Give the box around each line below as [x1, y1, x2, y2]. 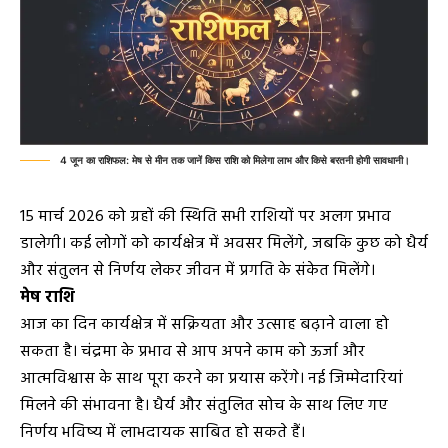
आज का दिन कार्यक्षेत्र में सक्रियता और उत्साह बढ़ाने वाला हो [20, 312, 389, 339]
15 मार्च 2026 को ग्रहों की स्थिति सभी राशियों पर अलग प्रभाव [20, 204, 391, 231]
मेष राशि [20, 285, 75, 312]
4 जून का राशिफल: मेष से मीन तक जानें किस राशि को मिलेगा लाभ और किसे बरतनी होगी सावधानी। [60, 154, 410, 167]
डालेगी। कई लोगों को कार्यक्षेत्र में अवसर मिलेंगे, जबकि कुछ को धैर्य [20, 231, 428, 258]
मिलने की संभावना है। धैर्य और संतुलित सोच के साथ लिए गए [20, 393, 388, 420]
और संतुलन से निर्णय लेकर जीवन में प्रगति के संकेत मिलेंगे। [20, 258, 375, 285]
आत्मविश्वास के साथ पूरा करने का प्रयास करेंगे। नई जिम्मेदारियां [20, 366, 403, 393]
